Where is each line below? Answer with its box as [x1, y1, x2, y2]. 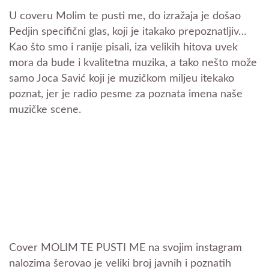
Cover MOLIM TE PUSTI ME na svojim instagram [9, 243, 242, 254]
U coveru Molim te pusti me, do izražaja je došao [9, 11, 241, 22]
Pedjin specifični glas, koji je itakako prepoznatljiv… [9, 26, 247, 38]
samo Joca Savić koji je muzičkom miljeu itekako [9, 73, 234, 85]
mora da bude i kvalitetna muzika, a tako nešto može [9, 58, 257, 69]
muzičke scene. [9, 104, 81, 116]
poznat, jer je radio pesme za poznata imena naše [9, 89, 243, 100]
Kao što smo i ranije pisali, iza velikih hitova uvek [9, 42, 238, 53]
